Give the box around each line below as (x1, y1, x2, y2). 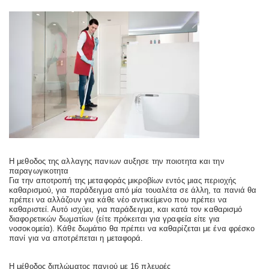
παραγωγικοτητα (9, 166, 69, 175)
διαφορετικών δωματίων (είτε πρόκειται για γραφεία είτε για (9, 214, 220, 223)
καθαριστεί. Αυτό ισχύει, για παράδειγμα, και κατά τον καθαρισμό (9, 205, 243, 214)
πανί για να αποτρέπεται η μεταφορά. (9, 234, 144, 243)
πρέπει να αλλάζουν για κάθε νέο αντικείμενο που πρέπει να (9, 195, 227, 204)
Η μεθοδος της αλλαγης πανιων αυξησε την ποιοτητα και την (9, 157, 225, 166)
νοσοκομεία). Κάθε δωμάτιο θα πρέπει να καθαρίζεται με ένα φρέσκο (9, 224, 255, 233)
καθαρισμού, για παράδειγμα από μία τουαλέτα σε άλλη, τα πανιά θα (9, 186, 257, 195)
